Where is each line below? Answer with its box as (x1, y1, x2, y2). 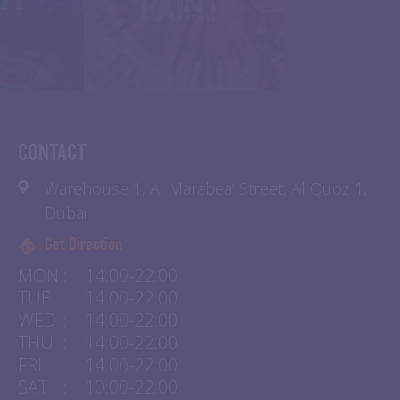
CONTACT (18, 158, 87, 180)
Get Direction (45, 253, 122, 270)
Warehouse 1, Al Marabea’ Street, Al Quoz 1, (45, 193, 367, 215)
